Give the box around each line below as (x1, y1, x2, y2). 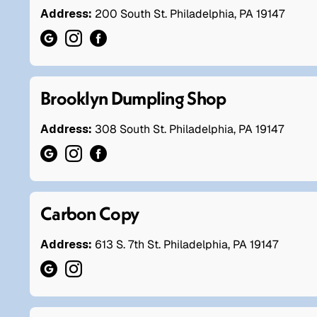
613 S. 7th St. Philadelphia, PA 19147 (95, 236, 278, 252)
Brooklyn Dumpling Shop (40, 86, 226, 110)
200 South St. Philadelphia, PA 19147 (95, 6, 284, 21)
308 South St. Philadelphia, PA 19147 (95, 121, 284, 137)
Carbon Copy (40, 201, 139, 225)
